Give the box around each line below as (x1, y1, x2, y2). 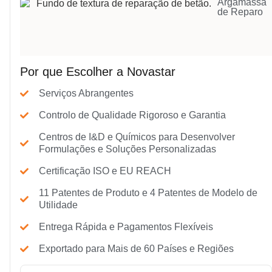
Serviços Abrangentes (38, 88, 134, 99)
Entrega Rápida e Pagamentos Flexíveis (38, 222, 213, 233)
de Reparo (217, 7, 263, 18)
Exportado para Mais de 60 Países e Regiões (38, 243, 234, 254)
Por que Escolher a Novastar (20, 65, 175, 79)
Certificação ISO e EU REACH (38, 166, 171, 177)
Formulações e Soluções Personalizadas (38, 144, 216, 155)
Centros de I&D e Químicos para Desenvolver (38, 132, 235, 143)
